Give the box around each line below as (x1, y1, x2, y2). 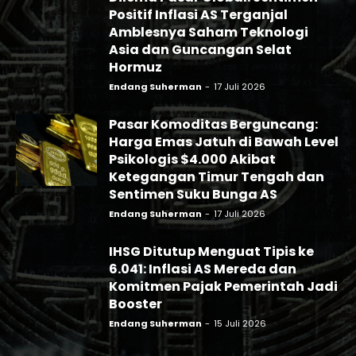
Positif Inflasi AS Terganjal (109, 5, 288, 24)
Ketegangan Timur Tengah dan (109, 167, 324, 186)
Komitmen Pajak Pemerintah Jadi (109, 277, 338, 296)
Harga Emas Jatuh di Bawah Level (109, 132, 339, 151)
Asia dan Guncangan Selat (109, 40, 292, 59)
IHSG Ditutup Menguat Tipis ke (109, 242, 314, 261)
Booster (109, 294, 162, 313)
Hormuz (109, 57, 162, 76)
